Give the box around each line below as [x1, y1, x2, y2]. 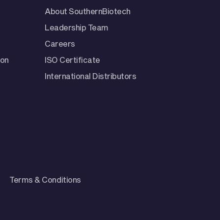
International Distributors [45, 71, 137, 81]
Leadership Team [45, 22, 109, 32]
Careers [45, 38, 75, 48]
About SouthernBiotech [45, 6, 131, 16]
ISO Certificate [45, 55, 100, 64]
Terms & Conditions [9, 174, 81, 184]
